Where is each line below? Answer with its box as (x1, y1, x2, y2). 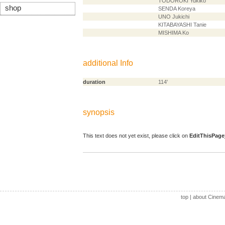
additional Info (83, 59, 133, 67)
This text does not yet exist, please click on (83, 133, 189, 139)
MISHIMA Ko (158, 30, 189, 36)
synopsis (83, 108, 115, 117)
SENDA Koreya (158, 6, 195, 12)
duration (83, 79, 105, 85)
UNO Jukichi (158, 14, 189, 20)
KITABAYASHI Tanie (158, 22, 206, 28)
